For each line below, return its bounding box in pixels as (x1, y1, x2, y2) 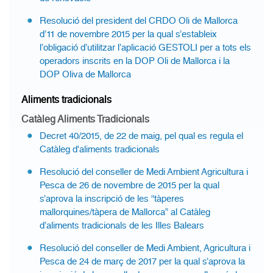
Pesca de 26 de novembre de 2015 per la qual (40, 180, 219, 191)
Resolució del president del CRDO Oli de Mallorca (40, 15, 238, 26)
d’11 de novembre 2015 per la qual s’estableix (40, 29, 217, 40)
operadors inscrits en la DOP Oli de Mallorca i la (40, 55, 230, 66)
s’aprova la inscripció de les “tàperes (40, 193, 184, 204)
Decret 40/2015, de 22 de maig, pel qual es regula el (40, 130, 243, 141)
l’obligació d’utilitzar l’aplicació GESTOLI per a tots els (40, 42, 251, 53)
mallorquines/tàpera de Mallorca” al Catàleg (40, 207, 210, 218)
